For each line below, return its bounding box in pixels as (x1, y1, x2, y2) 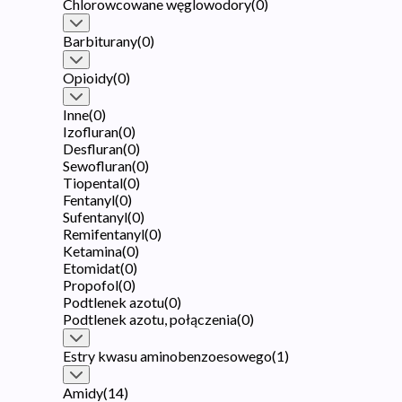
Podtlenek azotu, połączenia (63, 310, 237, 328)
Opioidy (63, 68, 113, 86)
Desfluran (63, 139, 123, 157)
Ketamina (63, 241, 122, 259)
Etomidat (63, 258, 120, 276)
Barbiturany (63, 31, 137, 49)
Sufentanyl (63, 207, 127, 225)
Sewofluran (63, 156, 132, 174)
